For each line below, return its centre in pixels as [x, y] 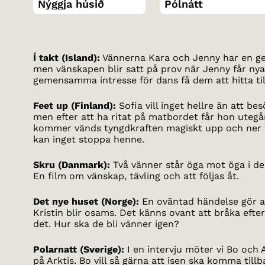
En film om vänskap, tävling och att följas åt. [136, 176]
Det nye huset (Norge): [86, 201]
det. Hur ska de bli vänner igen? [106, 224]
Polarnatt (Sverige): [79, 249]
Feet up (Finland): [75, 106]
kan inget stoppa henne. [89, 139]
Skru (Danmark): [72, 165]
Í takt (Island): [67, 58]
